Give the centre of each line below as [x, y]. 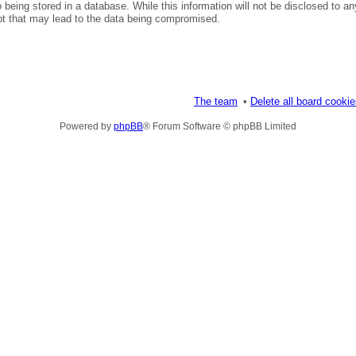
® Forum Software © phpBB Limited [220, 126]
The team [216, 101]
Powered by [87, 126]
